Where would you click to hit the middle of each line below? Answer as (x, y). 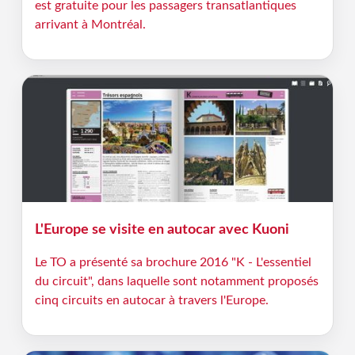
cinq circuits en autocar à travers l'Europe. (151, 300)
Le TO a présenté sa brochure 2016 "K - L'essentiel (173, 262)
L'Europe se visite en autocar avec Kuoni (162, 229)
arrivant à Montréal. (90, 25)
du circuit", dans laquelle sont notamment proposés (176, 281)
